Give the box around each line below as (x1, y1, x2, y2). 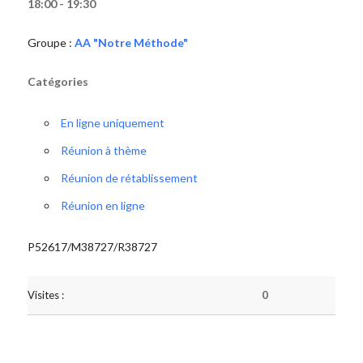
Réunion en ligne (60, 199, 145, 212)
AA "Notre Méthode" (74, 36, 188, 49)
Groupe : (27, 36, 75, 49)
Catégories (27, 75, 88, 88)
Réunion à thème (60, 143, 147, 157)
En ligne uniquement (60, 116, 164, 130)
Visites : (27, 288, 64, 301)
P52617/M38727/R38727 (27, 240, 157, 254)
